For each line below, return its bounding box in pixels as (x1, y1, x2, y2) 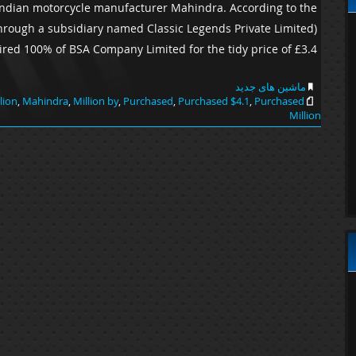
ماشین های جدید (235, 79, 306, 94)
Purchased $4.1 (178, 93, 250, 108)
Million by (73, 93, 118, 108)
